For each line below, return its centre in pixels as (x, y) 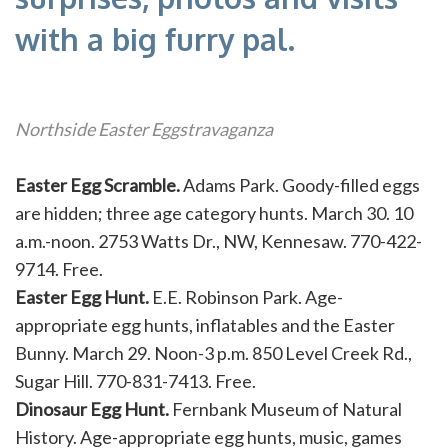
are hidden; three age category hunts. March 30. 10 (214, 213)
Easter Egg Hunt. (82, 297)
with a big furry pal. (155, 39)
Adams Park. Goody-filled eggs (300, 185)
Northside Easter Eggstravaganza (144, 129)
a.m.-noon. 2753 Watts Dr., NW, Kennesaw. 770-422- (218, 241)
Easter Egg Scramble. (97, 185)
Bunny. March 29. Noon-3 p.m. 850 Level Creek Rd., (213, 353)
